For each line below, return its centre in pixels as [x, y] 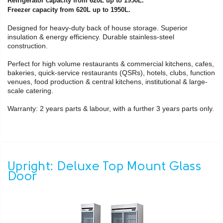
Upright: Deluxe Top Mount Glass [104, 167]
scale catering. [31, 90]
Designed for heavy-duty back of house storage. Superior [98, 28]
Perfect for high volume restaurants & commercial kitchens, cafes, [111, 63]
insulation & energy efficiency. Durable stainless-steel [91, 37]
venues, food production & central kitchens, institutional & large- [108, 81]
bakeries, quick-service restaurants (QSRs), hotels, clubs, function [111, 72]
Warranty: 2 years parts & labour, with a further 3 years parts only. [111, 108]
